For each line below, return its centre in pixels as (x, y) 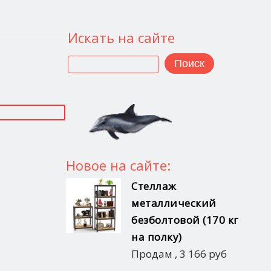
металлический (174, 203)
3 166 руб (203, 253)
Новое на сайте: (118, 165)
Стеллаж (154, 186)
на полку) (157, 237)
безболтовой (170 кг (185, 220)
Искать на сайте (121, 38)
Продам (152, 253)
